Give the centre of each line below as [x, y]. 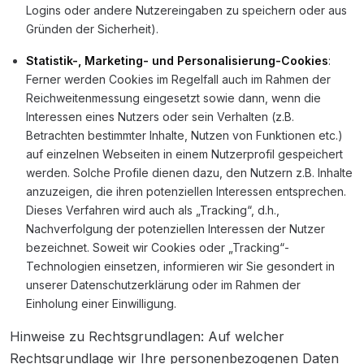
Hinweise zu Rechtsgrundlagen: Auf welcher [147, 336]
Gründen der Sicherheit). [92, 29]
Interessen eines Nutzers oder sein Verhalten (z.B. [160, 117]
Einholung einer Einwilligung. [101, 303]
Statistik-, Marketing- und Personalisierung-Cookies [177, 61]
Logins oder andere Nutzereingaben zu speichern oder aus [186, 10]
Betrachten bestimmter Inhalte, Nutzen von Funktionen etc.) [184, 135]
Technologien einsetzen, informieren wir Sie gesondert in [180, 266]
